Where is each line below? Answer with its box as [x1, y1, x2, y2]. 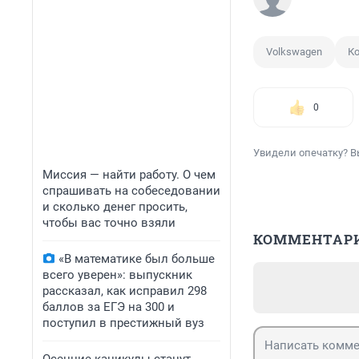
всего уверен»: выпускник [42, 268, 192, 282]
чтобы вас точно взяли [42, 216, 175, 230]
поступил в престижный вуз [42, 316, 204, 330]
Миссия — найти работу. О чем [42, 167, 216, 182]
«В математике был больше [58, 252, 215, 266]
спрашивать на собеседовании [42, 184, 220, 198]
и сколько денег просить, [42, 200, 188, 214]
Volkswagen [266, 46, 322, 58]
